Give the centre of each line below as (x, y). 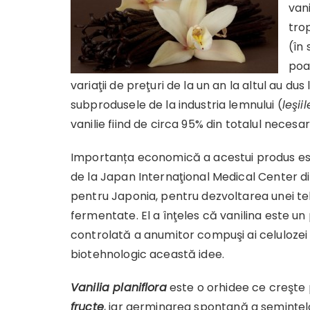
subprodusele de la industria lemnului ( (176, 105)
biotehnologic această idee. (148, 254)
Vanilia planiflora (119, 288)
